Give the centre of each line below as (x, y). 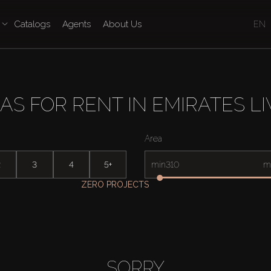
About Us (122, 24)
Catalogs (32, 24)
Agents (76, 24)
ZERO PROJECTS (115, 184)
